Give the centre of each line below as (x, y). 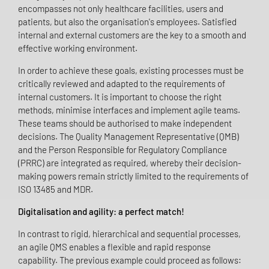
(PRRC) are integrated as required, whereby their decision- (130, 163)
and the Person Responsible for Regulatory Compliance (122, 150)
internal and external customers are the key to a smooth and (132, 35)
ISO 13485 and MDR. (56, 189)
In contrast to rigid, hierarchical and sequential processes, (129, 234)
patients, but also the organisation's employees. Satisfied (127, 22)
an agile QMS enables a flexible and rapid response (114, 247)
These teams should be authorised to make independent (125, 123)
